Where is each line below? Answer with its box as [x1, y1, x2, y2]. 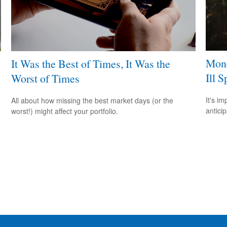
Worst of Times [11, 71, 80, 86]
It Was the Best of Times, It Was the [11, 56, 171, 71]
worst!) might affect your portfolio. [11, 105, 119, 116]
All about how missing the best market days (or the [11, 95, 174, 105]
